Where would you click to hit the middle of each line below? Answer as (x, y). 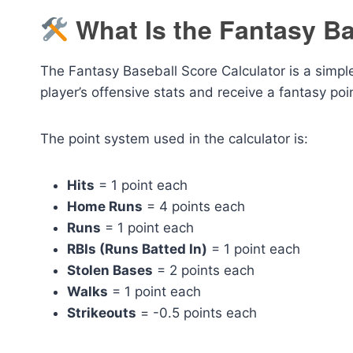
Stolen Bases (110, 271)
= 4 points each (194, 207)
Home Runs (105, 207)
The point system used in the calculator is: (174, 139)
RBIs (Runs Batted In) (137, 249)
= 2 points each (204, 271)
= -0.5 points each (197, 313)
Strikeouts (102, 313)
